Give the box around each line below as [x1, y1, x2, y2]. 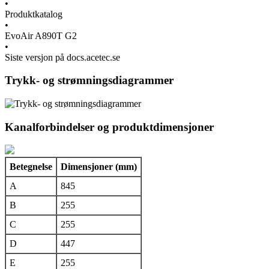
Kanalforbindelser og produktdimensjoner [5, 120, 214, 133]
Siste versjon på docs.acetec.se [5, 52, 120, 62]
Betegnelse [10, 162, 52, 172]
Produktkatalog [5, 8, 62, 19]
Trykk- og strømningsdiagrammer [5, 74, 174, 87]
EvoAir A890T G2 [5, 30, 77, 41]
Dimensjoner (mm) [61, 162, 137, 172]
